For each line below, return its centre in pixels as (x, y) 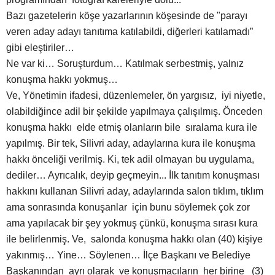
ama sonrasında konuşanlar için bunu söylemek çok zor (128, 207)
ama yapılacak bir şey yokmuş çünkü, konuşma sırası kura (132, 223)
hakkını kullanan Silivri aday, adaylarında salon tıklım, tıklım (135, 192)
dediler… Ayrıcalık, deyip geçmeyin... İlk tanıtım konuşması (133, 176)
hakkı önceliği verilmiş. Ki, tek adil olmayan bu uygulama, (130, 160)
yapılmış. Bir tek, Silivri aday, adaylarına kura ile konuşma (131, 144)
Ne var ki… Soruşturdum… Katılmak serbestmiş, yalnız (126, 64)
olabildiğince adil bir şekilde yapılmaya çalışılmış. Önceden (134, 112)
